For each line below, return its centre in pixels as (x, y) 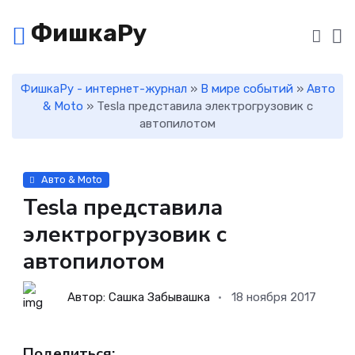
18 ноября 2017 (274, 298)
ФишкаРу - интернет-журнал (103, 89)
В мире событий (246, 89)
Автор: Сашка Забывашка (139, 298)
